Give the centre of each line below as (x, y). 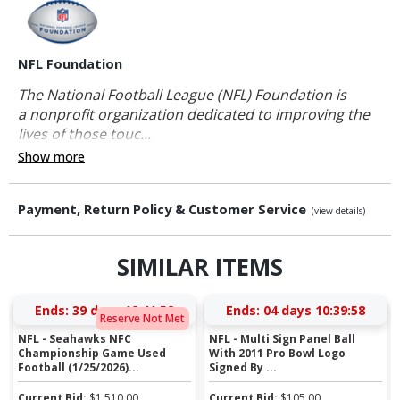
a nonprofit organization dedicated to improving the (194, 115)
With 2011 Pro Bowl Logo (278, 353)
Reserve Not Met (142, 319)
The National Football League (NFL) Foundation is (182, 95)
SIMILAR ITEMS (200, 267)
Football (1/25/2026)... (79, 367)
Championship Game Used (92, 353)
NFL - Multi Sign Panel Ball (283, 338)
